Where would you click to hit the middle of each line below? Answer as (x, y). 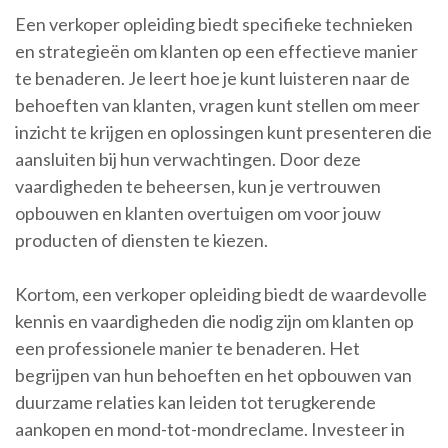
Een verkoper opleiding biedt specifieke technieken (214, 24)
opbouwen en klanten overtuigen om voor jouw (198, 213)
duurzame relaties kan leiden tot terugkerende (195, 402)
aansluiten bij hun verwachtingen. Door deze (188, 159)
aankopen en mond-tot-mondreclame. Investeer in (210, 429)
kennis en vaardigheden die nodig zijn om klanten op (214, 321)
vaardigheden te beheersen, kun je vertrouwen (198, 186)
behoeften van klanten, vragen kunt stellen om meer (217, 105)
